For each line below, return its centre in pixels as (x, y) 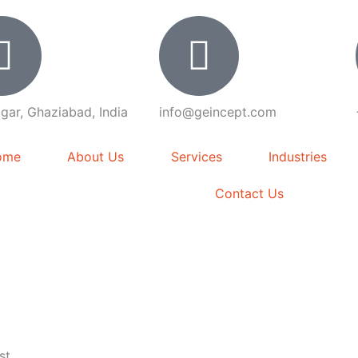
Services (196, 157)
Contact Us (249, 193)
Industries (298, 157)
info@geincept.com (217, 112)
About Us (96, 157)
